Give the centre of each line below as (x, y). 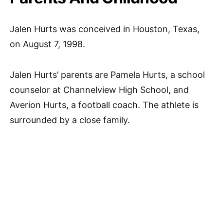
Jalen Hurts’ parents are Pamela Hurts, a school (107, 74)
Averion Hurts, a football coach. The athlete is (104, 105)
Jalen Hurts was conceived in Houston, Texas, (105, 29)
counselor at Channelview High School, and (99, 90)
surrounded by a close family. (70, 120)
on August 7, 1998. (47, 44)
